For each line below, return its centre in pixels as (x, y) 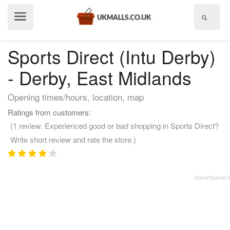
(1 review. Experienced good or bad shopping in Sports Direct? (114, 126)
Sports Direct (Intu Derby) (112, 56)
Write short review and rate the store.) (73, 139)
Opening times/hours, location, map (76, 97)
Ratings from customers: (49, 112)
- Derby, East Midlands (100, 78)
